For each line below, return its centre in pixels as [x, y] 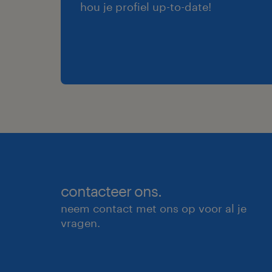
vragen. [80, 223]
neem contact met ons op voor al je [154, 208]
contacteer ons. [111, 191]
